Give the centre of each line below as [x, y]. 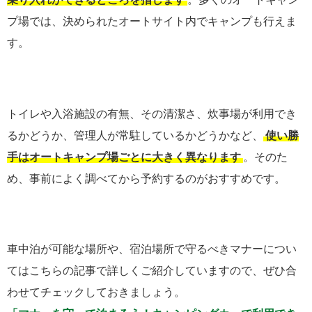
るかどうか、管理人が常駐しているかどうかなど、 [135, 135]
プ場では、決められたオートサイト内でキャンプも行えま [152, 22]
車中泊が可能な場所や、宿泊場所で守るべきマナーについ [152, 249]
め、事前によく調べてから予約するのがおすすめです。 [146, 178]
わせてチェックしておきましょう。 [96, 292]
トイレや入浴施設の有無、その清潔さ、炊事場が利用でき [152, 114]
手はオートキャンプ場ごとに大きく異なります [124, 157]
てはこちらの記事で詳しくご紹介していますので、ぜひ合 [152, 270]
